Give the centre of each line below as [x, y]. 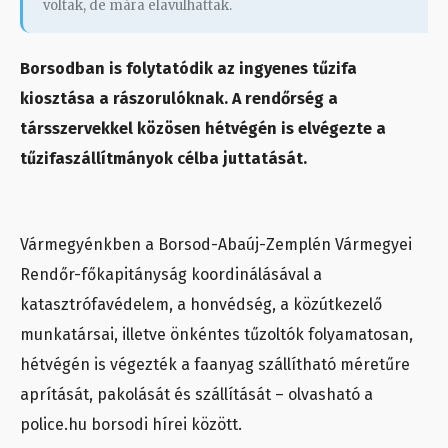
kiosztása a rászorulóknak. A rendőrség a [179, 99]
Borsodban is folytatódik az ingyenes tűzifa [188, 69]
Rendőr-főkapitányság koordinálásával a [171, 275]
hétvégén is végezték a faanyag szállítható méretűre [215, 365]
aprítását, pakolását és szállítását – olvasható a [196, 395]
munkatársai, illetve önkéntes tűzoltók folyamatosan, [216, 335]
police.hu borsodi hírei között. [131, 425]
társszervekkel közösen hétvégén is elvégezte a [203, 129]
